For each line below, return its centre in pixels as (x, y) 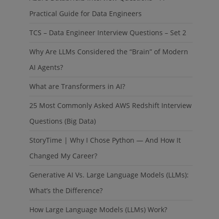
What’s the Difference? (66, 190)
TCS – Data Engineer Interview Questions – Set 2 (108, 33)
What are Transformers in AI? (77, 86)
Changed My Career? (64, 156)
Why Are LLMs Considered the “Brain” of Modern (109, 52)
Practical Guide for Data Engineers (86, 13)
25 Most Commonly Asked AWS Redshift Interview (111, 105)
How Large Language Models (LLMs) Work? (99, 209)
